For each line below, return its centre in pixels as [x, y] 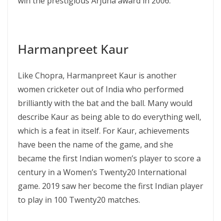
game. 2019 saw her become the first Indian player [110, 186]
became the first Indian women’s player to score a [109, 158]
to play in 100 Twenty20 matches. [79, 200]
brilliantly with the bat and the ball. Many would [105, 103]
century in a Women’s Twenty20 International [102, 172]
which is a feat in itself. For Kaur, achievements [104, 131]
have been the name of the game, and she [95, 145]
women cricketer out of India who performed [101, 89]
